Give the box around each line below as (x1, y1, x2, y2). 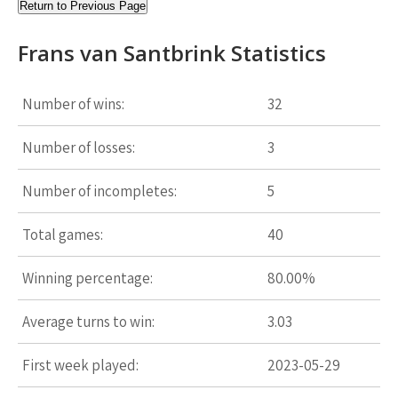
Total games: (22, 225, 103, 244)
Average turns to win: (22, 312, 155, 331)
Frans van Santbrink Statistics (18, 38, 326, 68)
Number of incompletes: (22, 181, 177, 201)
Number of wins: (22, 94, 124, 114)
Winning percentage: (22, 268, 153, 288)
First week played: (22, 355, 139, 375)
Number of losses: (22, 138, 135, 157)
